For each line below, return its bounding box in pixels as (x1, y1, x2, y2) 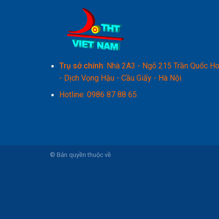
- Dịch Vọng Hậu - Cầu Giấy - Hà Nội (59, 73, 181, 83)
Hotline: (59, 90, 87, 100)
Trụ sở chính (59, 61, 103, 71)
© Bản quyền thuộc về (50, 151, 111, 159)
